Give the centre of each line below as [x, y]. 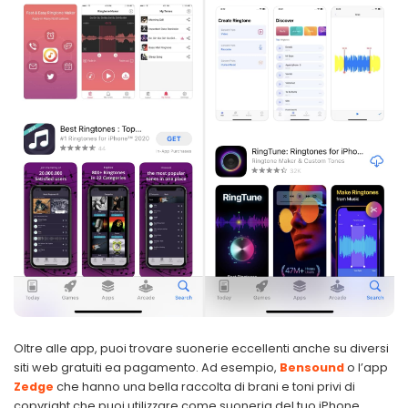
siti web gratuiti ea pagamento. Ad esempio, [147, 368]
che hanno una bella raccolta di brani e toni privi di [206, 387]
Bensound [312, 368]
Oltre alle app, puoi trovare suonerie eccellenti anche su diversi [201, 349]
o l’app [367, 368]
